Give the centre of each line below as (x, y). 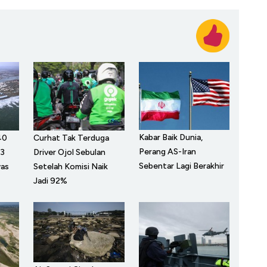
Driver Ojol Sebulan (69, 152)
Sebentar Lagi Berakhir (181, 166)
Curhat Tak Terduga (71, 138)
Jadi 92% (50, 181)
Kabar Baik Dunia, (170, 138)
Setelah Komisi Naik (71, 166)
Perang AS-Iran (167, 152)
